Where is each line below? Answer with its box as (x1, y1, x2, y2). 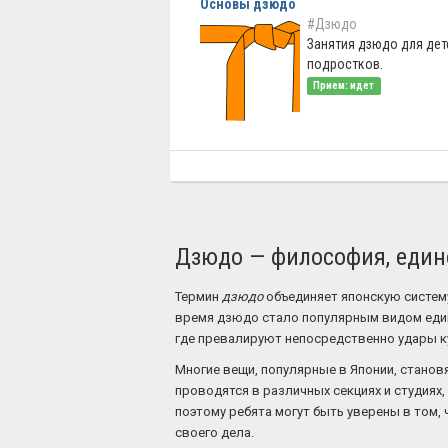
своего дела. (175, 425, 254, 440)
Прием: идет (313, 79, 375, 92)
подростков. (307, 56, 383, 72)
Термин (175, 289, 222, 304)
